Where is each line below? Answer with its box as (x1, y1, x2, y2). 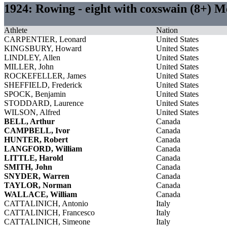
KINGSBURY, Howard (4, 44, 82, 53)
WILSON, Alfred (4, 107, 60, 117)
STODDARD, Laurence (4, 98, 84, 107)
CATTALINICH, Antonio (4, 199, 88, 208)
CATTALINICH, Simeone (4, 217, 90, 226)
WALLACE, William (4, 190, 77, 199)
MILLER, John (4, 62, 54, 71)
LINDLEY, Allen (4, 53, 60, 62)
